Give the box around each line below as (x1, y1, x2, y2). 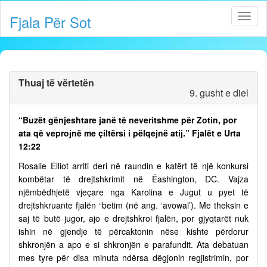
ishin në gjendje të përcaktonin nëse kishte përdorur (18, 225, 249, 237)
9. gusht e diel (190, 86, 249, 100)
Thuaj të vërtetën (18, 76, 94, 89)
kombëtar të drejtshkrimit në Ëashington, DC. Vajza (18, 173, 249, 185)
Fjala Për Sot (10, 11, 91, 32)
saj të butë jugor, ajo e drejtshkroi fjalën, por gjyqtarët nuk (18, 212, 249, 224)
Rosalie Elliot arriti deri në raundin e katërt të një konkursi (18, 160, 249, 172)
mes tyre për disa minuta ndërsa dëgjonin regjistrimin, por (18, 252, 249, 263)
